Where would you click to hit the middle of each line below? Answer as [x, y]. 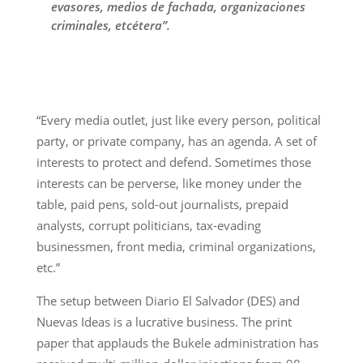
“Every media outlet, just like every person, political [178, 120]
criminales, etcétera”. [110, 25]
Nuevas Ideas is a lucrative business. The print [164, 321]
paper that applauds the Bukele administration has [177, 342]
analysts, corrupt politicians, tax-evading [148, 225]
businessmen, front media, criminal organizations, [176, 246]
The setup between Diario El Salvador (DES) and [168, 300]
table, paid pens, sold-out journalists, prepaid [162, 204]
